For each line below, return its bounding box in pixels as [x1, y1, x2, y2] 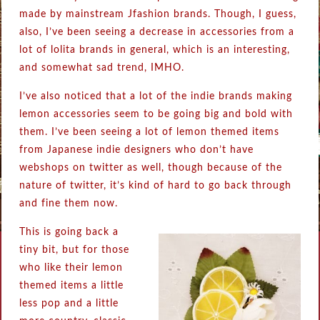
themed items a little [19, 281, 124, 291]
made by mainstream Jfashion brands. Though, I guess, [19, 9, 297, 20]
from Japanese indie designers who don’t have [19, 145, 254, 156]
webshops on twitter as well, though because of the [19, 163, 283, 174]
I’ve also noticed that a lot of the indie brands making [19, 91, 293, 102]
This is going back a [19, 227, 119, 238]
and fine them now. [19, 199, 119, 209]
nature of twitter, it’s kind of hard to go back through [19, 181, 292, 191]
